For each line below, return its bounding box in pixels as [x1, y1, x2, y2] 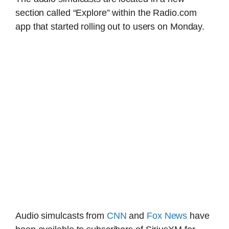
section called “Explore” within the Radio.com [15, 7, 197, 18]
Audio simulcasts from [15, 211, 107, 221]
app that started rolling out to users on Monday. [15, 21, 205, 32]
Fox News [147, 211, 188, 221]
